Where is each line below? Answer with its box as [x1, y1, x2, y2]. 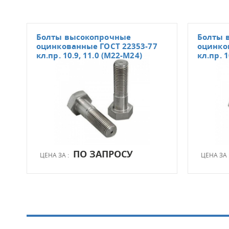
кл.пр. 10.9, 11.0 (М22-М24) [36, 50, 142, 61]
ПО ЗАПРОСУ [73, 147, 133, 161]
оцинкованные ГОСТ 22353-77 [36, 40, 157, 52]
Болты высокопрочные [36, 31, 131, 42]
